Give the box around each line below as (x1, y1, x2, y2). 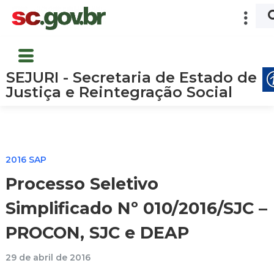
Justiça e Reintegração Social (6, 83, 232, 101)
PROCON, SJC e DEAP (6, 223, 189, 243)
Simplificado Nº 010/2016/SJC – (6, 198, 267, 219)
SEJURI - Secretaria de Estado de (6, 68, 257, 86)
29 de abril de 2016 (6, 251, 91, 263)
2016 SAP (6, 154, 46, 165)
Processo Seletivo (6, 174, 158, 194)
